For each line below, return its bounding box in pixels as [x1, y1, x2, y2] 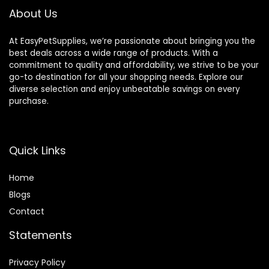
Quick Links [9, 143, 66, 159]
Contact [9, 205, 44, 218]
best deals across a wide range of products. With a [9, 47, 218, 59]
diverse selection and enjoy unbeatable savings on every [9, 83, 240, 95]
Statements [9, 228, 72, 243]
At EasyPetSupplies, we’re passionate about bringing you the [9, 35, 255, 47]
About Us [9, 6, 58, 22]
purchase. [9, 95, 49, 107]
